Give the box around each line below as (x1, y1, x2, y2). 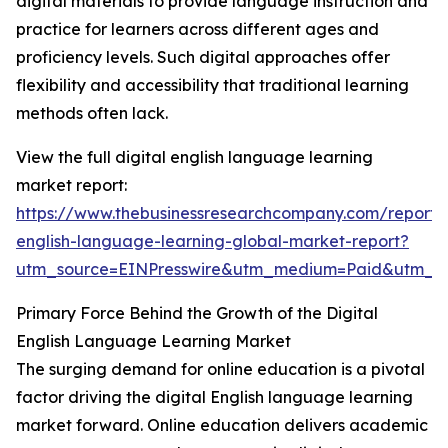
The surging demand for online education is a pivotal (16, 359, 425, 380)
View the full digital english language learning (16, 147, 373, 168)
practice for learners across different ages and (16, 19, 379, 40)
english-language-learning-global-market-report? (16, 231, 409, 252)
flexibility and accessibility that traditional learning (16, 75, 409, 96)
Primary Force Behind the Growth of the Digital (16, 303, 378, 324)
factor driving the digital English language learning (16, 387, 413, 408)
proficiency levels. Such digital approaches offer (16, 47, 390, 68)
